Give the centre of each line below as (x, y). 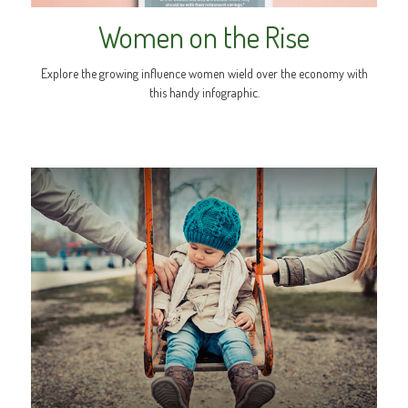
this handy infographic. (204, 93)
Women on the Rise (204, 37)
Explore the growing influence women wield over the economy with (204, 74)
